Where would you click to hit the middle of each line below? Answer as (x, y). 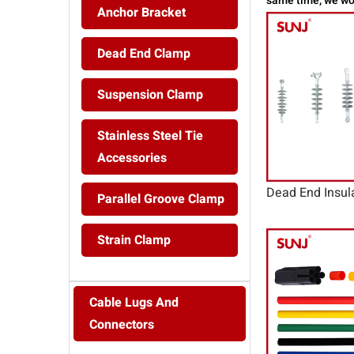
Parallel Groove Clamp (161, 200)
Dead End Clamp (144, 54)
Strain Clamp (134, 241)
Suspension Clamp (150, 95)
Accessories (132, 158)
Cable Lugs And (134, 303)
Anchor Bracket (141, 13)
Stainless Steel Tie (150, 136)
